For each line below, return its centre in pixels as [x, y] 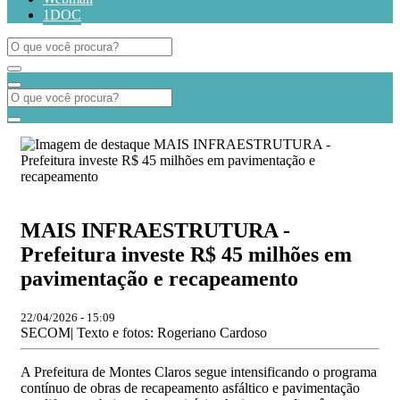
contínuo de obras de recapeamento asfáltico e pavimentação [190, 387]
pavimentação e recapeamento [159, 278]
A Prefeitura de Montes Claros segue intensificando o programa [199, 371]
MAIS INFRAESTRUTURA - [155, 230]
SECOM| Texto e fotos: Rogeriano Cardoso [144, 332]
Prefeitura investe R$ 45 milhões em [186, 254]
